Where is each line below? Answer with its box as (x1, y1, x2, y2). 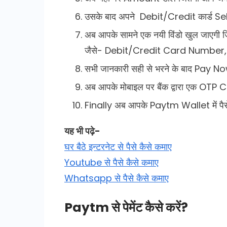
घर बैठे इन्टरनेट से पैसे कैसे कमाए (64, 140, 172, 153)
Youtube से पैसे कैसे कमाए (64, 156, 159, 169)
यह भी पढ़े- (64, 124, 100, 137)
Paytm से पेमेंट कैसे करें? (64, 198, 188, 216)
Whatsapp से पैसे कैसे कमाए (64, 171, 169, 184)
